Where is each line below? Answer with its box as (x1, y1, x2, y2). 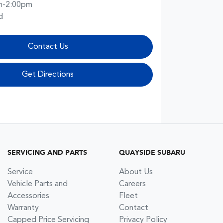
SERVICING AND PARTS (7, 149, 87, 156)
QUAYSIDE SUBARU (119, 149, 185, 156)
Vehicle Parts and (7, 180, 68, 188)
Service (7, 168, 33, 176)
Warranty (7, 204, 39, 212)
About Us (119, 168, 153, 176)
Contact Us (27, 42, 68, 51)
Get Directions (22, 70, 74, 79)
